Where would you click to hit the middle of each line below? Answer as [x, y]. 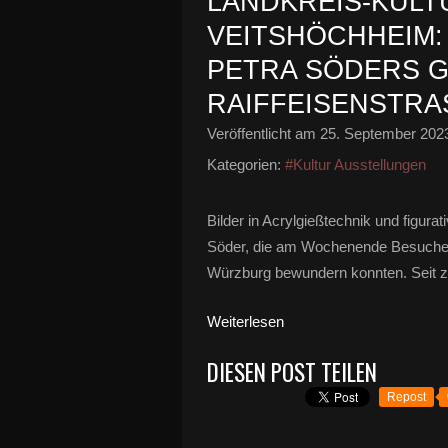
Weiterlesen [245, 321]
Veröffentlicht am [263, 133]
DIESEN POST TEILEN [292, 372]
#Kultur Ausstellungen [355, 164]
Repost [406, 397]
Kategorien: [244, 164]
